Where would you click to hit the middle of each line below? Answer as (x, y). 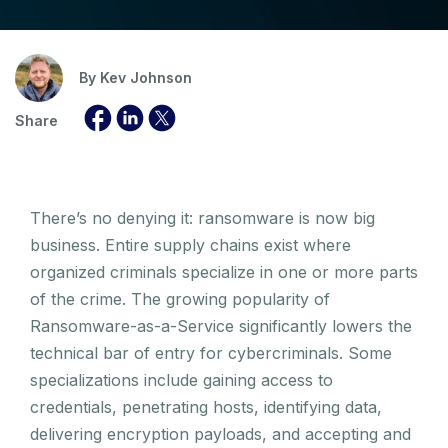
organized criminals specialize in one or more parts (224, 271)
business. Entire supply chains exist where (190, 244)
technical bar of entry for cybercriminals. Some (211, 352)
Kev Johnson (146, 77)
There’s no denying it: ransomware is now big (202, 217)
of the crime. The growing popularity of (180, 298)
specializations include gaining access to (181, 379)
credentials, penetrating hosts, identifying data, (206, 406)
